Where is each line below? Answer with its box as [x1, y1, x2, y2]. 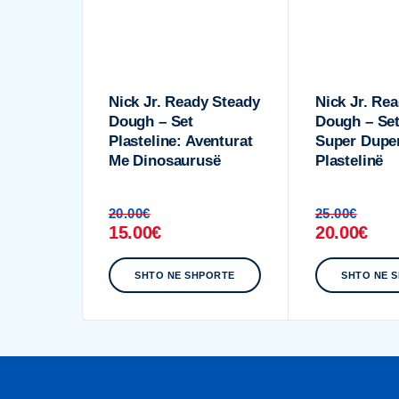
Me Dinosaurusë [109, 151, 221, 169]
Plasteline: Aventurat [109, 132, 253, 150]
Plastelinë [315, 151, 384, 169]
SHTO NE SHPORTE [134, 269, 235, 281]
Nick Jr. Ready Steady [109, 93, 260, 110]
